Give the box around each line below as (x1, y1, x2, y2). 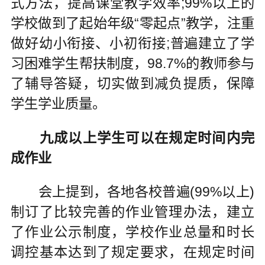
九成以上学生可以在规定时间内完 (39, 130, 255, 146)
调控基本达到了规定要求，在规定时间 (10, 244, 255, 260)
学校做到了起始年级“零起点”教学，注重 (10, 15, 255, 31)
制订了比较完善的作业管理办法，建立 (10, 204, 255, 220)
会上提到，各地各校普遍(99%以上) (10, 184, 255, 200)
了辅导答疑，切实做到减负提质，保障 (10, 75, 255, 91)
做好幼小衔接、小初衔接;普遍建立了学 (10, 35, 255, 51)
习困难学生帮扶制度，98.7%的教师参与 (10, 55, 255, 71)
